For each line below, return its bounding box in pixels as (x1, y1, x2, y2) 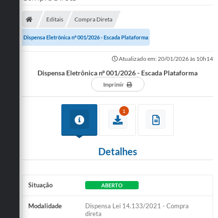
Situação (28, 181, 53, 189)
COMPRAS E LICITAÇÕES (27, 70, 100, 76)
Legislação (27, 128, 57, 135)
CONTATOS (27, 109, 60, 115)
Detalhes (98, 145, 137, 157)
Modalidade (28, 201, 62, 210)
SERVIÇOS (27, 11, 58, 18)
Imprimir (103, 81, 124, 88)
